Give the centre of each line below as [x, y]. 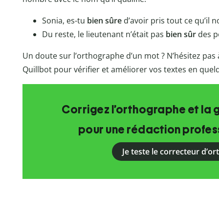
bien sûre [104, 21]
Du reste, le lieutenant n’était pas [104, 34]
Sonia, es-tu [64, 21]
